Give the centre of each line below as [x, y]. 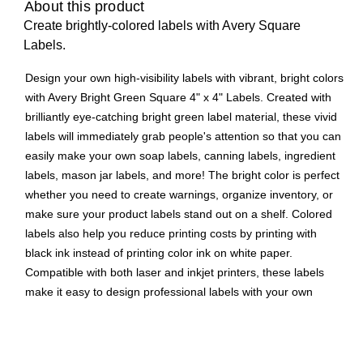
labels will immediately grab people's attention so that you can [183, 137]
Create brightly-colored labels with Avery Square [162, 26]
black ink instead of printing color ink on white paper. [159, 253]
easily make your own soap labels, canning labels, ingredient [180, 156]
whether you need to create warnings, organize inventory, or [179, 195]
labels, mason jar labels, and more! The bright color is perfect [182, 175]
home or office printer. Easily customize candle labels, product [184, 312]
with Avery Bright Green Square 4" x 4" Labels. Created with [178, 98]
